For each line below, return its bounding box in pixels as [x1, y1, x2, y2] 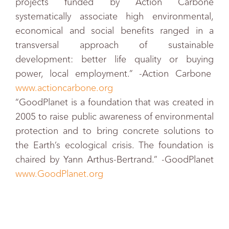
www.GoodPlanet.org [15, 168, 103, 179]
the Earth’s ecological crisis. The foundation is [15, 140, 214, 151]
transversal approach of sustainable [15, 39, 214, 51]
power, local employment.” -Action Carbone [15, 68, 214, 79]
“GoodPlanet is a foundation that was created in [15, 97, 214, 108]
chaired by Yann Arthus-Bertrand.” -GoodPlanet [15, 154, 214, 165]
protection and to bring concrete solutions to [15, 125, 214, 136]
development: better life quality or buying [15, 54, 214, 65]
